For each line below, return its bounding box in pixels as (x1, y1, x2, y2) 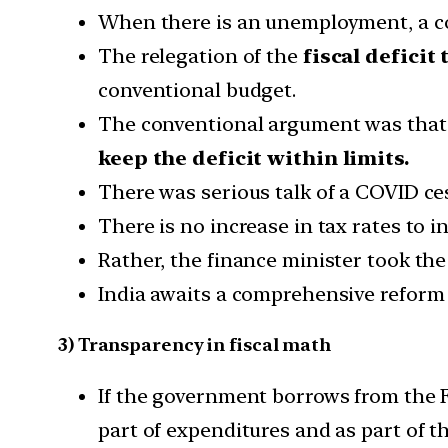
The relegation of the (98, 43, 298, 68)
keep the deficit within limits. (98, 145, 409, 170)
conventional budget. (98, 77, 296, 102)
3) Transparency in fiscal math (58, 333, 331, 355)
